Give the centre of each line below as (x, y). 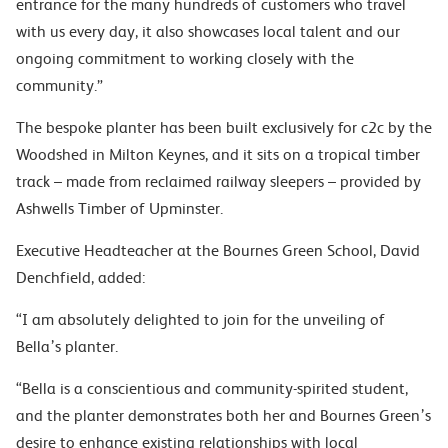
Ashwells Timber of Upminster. (119, 208)
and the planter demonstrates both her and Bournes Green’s (223, 415)
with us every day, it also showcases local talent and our (208, 31)
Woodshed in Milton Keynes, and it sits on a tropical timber (218, 154)
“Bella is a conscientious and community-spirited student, (212, 388)
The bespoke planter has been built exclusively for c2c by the (224, 127)
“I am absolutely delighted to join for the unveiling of (200, 319)
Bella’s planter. (67, 346)
